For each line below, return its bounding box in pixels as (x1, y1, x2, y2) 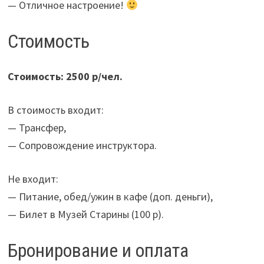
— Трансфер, (7, 121, 66, 135)
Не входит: (7, 172, 58, 186)
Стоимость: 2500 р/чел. (7, 70, 123, 84)
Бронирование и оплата (7, 239, 189, 262)
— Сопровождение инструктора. (7, 138, 157, 153)
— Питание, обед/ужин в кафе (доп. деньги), (7, 190, 213, 204)
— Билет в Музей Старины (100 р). (7, 207, 164, 222)
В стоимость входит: (7, 103, 104, 117)
